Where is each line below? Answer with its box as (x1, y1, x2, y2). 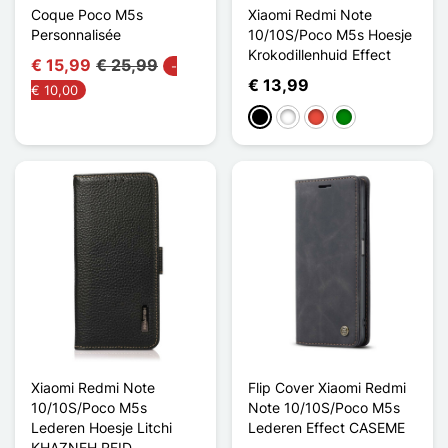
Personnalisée (31, 25, 121, 43)
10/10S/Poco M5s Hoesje (248, 25, 412, 43)
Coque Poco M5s (31, 5, 143, 23)
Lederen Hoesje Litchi (31, 418, 172, 436)
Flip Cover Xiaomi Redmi (248, 378, 406, 396)
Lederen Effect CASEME (248, 418, 405, 436)
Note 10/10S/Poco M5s (248, 398, 400, 416)
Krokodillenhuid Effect (248, 45, 391, 63)
